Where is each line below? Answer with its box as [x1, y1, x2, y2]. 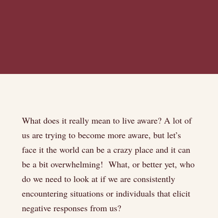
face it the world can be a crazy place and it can [21, 144, 190, 155]
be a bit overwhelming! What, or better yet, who [21, 158, 195, 170]
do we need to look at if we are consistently [21, 173, 175, 184]
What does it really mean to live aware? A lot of [21, 114, 192, 126]
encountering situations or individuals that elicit [21, 187, 190, 199]
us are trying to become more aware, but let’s [21, 129, 181, 141]
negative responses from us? [21, 202, 121, 214]
